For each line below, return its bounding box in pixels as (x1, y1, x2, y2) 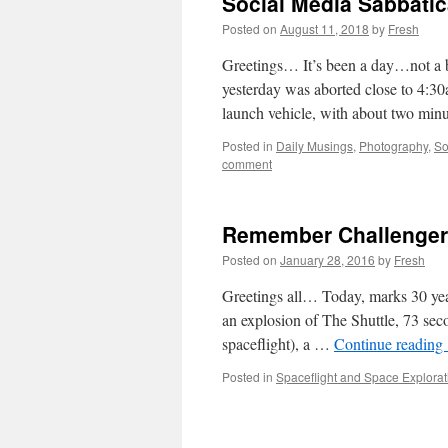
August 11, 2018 (280, 20, 369, 37)
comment (222, 155, 272, 172)
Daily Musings (276, 137, 353, 154)
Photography (359, 137, 428, 154)
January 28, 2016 (280, 251, 375, 268)
